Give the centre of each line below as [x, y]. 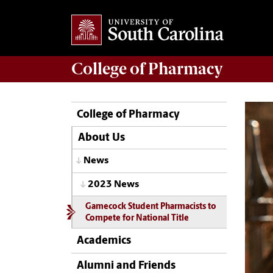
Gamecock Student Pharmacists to [151, 207]
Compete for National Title [137, 219]
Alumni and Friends [126, 266]
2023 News [113, 184]
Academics [104, 241]
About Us [101, 138]
